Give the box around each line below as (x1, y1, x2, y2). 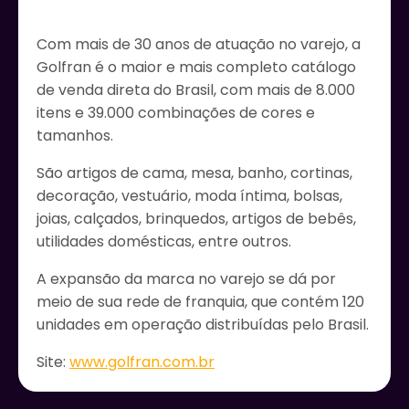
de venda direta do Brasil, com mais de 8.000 (37, 79, 355, 100)
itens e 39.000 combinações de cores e (37, 101, 315, 123)
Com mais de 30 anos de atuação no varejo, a (37, 33, 361, 55)
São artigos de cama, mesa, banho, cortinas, (37, 162, 352, 184)
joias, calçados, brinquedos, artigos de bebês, (37, 207, 356, 229)
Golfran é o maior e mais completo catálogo (37, 56, 356, 78)
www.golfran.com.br (69, 351, 215, 372)
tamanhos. (37, 124, 113, 146)
